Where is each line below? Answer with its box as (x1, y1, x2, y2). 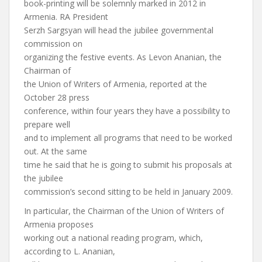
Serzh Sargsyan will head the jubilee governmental (24, 25, 213, 36)
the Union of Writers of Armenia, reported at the (24, 78, 207, 89)
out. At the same (24, 146, 87, 157)
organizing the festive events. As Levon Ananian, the (24, 51, 222, 63)
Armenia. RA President (24, 11, 108, 22)
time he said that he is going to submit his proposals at (24, 159, 232, 170)
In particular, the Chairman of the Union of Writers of (24, 205, 224, 216)
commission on (24, 38, 82, 49)
